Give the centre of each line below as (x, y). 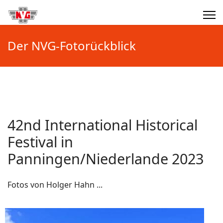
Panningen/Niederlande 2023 (106, 159)
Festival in (40, 142)
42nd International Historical (103, 125)
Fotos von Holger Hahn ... (55, 185)
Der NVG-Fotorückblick (72, 46)
